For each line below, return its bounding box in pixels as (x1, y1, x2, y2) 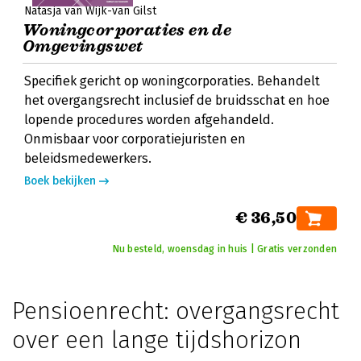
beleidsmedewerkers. (24, 151, 151, 166)
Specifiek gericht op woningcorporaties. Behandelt (24, 73, 320, 89)
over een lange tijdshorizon (12, 326, 301, 355)
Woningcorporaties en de (23, 20, 232, 40)
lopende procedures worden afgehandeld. (24, 112, 274, 127)
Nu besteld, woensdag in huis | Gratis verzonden (112, 243, 337, 255)
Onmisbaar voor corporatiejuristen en (24, 131, 246, 147)
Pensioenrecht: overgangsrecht (12, 297, 339, 326)
